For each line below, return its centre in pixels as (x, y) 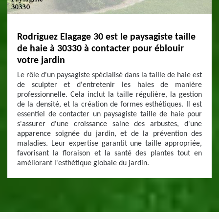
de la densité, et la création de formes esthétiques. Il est (109, 105)
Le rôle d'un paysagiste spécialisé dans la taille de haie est (109, 75)
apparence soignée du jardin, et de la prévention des (109, 134)
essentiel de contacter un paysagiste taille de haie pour (109, 114)
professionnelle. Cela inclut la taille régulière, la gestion (109, 95)
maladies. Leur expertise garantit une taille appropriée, (109, 144)
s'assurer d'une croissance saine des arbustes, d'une (109, 124)
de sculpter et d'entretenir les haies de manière (109, 85)
